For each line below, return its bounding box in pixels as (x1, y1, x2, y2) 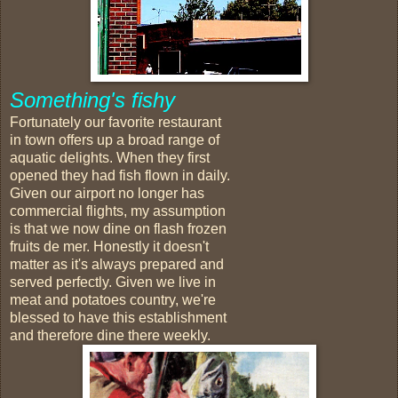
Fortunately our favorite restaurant (10, 114, 221, 130)
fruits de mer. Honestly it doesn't (10, 238, 209, 254)
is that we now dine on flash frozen (10, 220, 227, 236)
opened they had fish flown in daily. (10, 167, 230, 183)
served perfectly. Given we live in (10, 274, 216, 290)
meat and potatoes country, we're (10, 291, 216, 307)
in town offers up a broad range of (10, 131, 219, 147)
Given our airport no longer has (10, 185, 204, 201)
